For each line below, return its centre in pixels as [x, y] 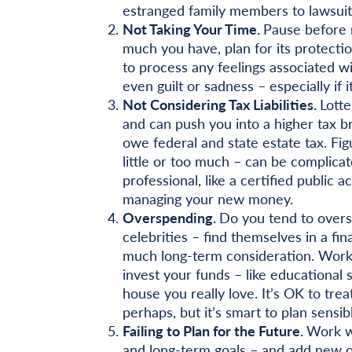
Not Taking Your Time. [192, 29]
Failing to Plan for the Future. [214, 331]
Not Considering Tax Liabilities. [221, 104]
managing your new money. [207, 199]
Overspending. [170, 218]
